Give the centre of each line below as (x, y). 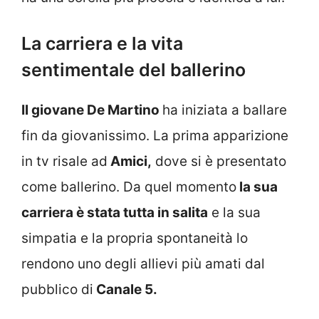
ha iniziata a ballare (225, 110)
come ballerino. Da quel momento (129, 187)
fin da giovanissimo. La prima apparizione (155, 136)
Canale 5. (125, 290)
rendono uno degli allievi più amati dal (143, 264)
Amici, (130, 162)
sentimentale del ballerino (134, 70)
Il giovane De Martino (92, 110)
